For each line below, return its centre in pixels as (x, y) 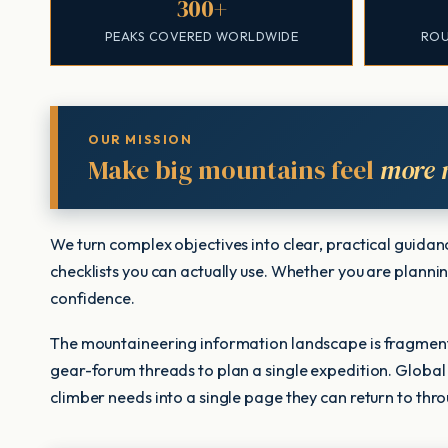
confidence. (92, 298)
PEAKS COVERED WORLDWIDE (201, 36)
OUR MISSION (140, 139)
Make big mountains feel (234, 170)
